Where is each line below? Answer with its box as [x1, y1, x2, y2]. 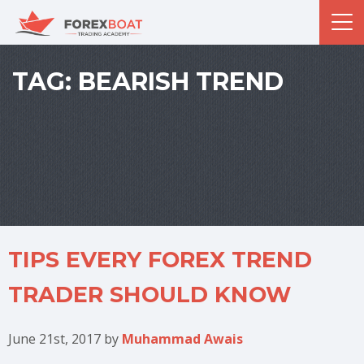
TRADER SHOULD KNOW [8, 281, 291, 308]
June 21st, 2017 [8, 330, 104, 348]
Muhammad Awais [122, 330, 243, 348]
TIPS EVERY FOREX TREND [8, 246, 312, 273]
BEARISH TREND [78, 67, 284, 97]
